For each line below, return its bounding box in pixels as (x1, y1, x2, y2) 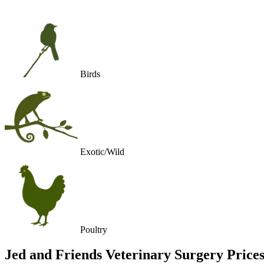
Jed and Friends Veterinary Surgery (5, 246, 223, 262)
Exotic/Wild (80, 146, 124, 157)
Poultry (80, 224, 107, 235)
